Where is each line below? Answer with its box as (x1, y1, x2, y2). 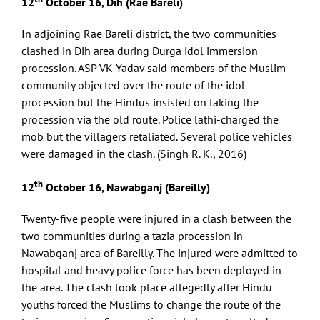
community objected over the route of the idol (21, 78, 245, 93)
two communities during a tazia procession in (21, 228, 243, 243)
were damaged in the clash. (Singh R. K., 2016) (21, 146, 246, 161)
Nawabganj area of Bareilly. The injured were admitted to (21, 245, 298, 260)
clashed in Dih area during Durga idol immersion (21, 44, 258, 59)
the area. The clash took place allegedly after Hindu (21, 279, 272, 294)
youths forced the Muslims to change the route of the (21, 296, 281, 311)
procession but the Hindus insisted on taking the (21, 95, 259, 110)
